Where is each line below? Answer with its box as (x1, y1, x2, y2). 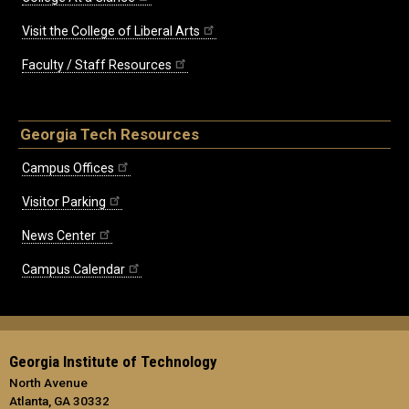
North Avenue (9, 374, 88, 390)
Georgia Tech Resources (20, 124, 199, 143)
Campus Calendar (22, 261, 125, 277)
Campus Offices (22, 160, 114, 175)
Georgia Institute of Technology (9, 351, 217, 371)
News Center (22, 227, 96, 243)
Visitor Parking (22, 194, 106, 209)
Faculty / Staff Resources (22, 57, 172, 72)
